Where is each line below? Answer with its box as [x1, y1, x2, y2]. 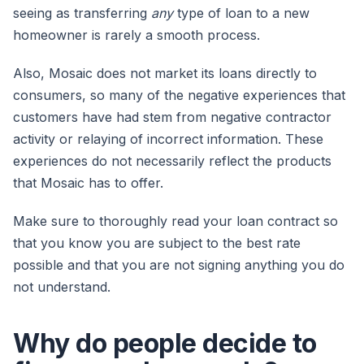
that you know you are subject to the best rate [13, 235, 301, 252]
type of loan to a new [173, 5, 310, 22]
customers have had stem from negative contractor [13, 109, 331, 126]
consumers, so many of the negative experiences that [13, 87, 345, 104]
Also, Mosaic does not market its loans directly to [13, 65, 317, 82]
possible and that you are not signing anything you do [13, 257, 344, 274]
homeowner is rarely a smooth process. [13, 27, 264, 44]
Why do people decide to [13, 327, 317, 360]
